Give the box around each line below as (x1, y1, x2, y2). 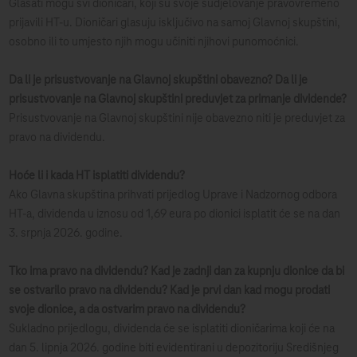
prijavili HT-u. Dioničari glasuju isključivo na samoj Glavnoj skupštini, (9, 17, 341, 29)
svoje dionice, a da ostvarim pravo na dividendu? (9, 304, 246, 316)
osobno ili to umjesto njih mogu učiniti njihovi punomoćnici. (9, 36, 300, 49)
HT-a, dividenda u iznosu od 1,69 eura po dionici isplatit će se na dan (9, 208, 341, 221)
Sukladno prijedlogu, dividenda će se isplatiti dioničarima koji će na (9, 323, 335, 335)
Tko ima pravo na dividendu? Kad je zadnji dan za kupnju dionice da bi (9, 265, 345, 278)
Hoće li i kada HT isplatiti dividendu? (9, 170, 186, 182)
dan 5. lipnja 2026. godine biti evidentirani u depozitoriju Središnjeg (9, 342, 339, 355)
